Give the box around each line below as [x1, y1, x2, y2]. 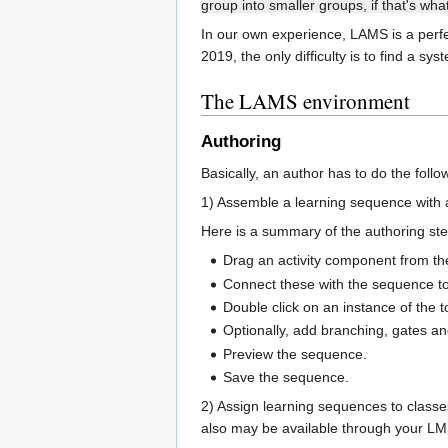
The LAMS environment [201, 86, 410, 115]
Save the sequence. [223, 369, 350, 386]
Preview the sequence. [223, 345, 368, 362]
